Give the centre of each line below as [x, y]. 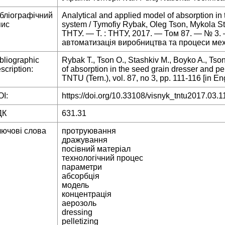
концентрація [87, 194]
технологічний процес [102, 158]
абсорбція [81, 176]
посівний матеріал [96, 149]
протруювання [89, 131]
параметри [82, 167]
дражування [85, 140]
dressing [77, 212]
